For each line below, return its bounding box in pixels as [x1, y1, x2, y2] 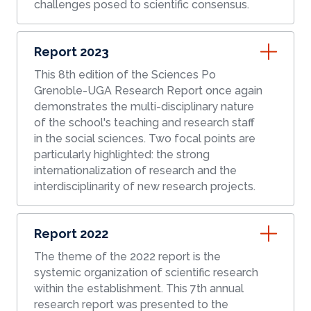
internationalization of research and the [34, 164, 237, 178]
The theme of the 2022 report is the [34, 250, 221, 264]
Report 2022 [34, 226, 108, 242]
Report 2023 [34, 44, 109, 60]
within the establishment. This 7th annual [34, 282, 166, 296]
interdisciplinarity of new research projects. [34, 180, 255, 194]
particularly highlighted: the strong [34, 148, 210, 162]
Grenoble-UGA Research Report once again [34, 84, 262, 98]
